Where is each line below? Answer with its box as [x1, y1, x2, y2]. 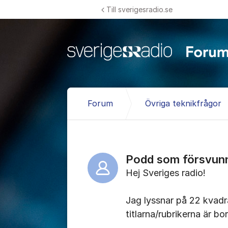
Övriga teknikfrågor [145, 98, 221, 108]
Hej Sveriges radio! [126, 167, 206, 178]
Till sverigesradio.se [106, 5, 173, 14]
